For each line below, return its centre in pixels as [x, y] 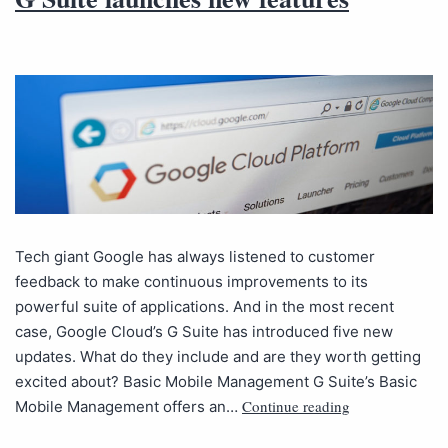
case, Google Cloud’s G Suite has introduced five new [204, 331]
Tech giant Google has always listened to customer [195, 256]
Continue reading [296, 405]
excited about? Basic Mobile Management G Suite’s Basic [216, 381]
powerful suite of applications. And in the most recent [204, 306]
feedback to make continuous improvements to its [191, 281]
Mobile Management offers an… [128, 406]
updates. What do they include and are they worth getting [218, 356]
